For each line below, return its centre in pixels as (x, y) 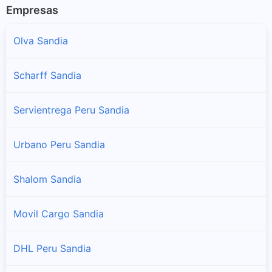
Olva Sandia (41, 40)
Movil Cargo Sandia (59, 213)
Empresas (32, 10)
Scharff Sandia (47, 75)
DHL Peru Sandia (52, 248)
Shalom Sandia (47, 179)
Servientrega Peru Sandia (71, 110)
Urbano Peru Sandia (59, 144)
